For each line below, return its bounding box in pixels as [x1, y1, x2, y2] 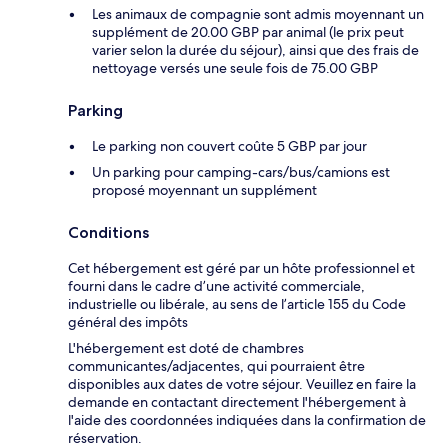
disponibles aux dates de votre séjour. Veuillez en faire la [68, 375, 416, 394]
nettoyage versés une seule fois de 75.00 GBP [92, 59, 378, 78]
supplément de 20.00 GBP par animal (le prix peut [92, 23, 404, 42]
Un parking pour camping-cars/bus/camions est [92, 163, 390, 182]
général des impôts [68, 313, 188, 332]
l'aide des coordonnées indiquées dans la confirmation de [68, 411, 426, 430]
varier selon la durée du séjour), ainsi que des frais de [92, 41, 419, 60]
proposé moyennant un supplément [92, 181, 317, 200]
